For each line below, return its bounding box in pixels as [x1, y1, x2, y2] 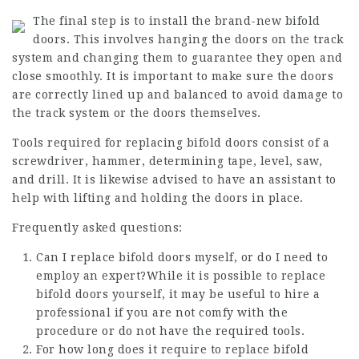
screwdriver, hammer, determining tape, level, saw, [12, 154, 322, 167]
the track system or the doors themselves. [12, 106, 261, 119]
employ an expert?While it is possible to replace [36, 268, 325, 282]
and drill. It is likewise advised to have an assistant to [12, 172, 337, 186]
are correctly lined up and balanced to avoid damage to [12, 87, 343, 101]
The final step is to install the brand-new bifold [33, 14, 321, 27]
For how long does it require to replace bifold [36, 342, 309, 356]
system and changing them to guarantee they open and [12, 50, 343, 64]
